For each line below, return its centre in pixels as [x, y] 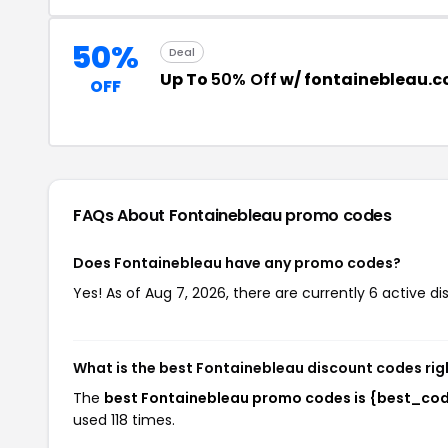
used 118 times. [124, 420]
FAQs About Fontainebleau [179, 215]
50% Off [244, 79]
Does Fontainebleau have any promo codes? [237, 263]
